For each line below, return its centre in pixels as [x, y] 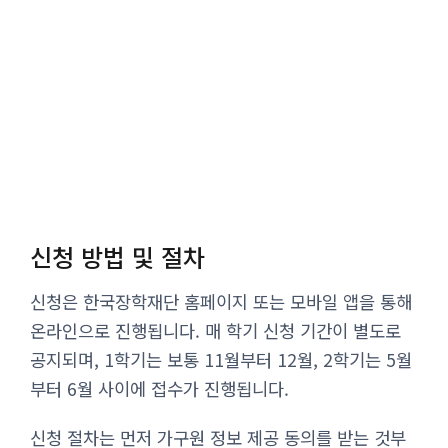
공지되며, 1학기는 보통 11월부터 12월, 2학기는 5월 [221, 359]
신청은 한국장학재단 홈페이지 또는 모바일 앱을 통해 [221, 301]
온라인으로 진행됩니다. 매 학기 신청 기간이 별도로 [215, 330]
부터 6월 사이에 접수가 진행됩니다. [159, 388]
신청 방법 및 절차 [117, 256]
